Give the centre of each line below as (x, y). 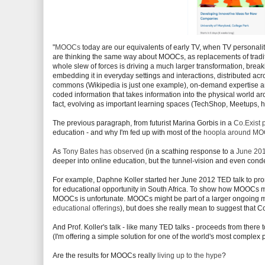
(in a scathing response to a (190, 151)
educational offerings (86, 208)
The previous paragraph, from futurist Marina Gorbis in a (143, 123)
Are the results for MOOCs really (104, 256)
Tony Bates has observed (103, 151)
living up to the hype (189, 256)
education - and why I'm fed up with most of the (128, 132)
